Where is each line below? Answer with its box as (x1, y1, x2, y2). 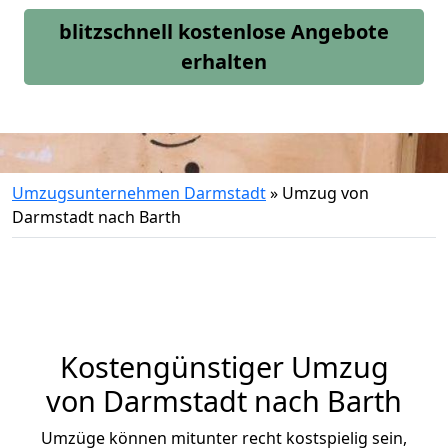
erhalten (181, 48, 267, 75)
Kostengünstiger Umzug (59, 347, 389, 386)
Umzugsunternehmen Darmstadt (12, 182, 266, 204)
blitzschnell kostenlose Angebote (59, 18, 389, 45)
